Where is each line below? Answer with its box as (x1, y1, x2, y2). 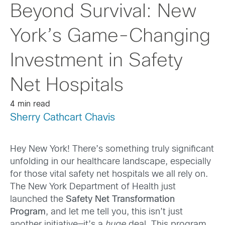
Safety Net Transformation (66, 195, 175, 204)
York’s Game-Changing (10, 28, 210, 46)
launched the (10, 195, 66, 204)
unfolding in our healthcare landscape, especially (10, 158, 211, 167)
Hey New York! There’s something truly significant (10, 145, 214, 154)
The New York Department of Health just (10, 183, 176, 192)
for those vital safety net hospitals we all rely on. (10, 170, 208, 179)
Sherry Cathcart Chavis (10, 113, 115, 123)
